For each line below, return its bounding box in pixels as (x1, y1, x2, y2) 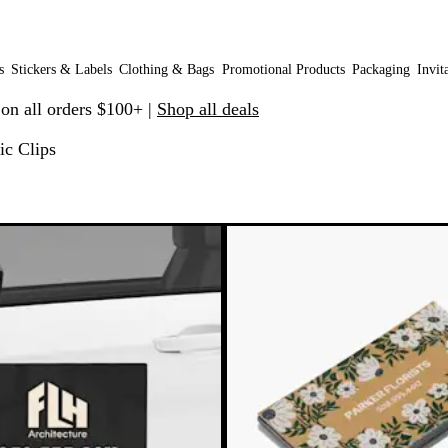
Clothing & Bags (119, 62, 215, 77)
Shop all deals (157, 98, 259, 119)
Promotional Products (221, 62, 345, 77)
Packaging (351, 62, 410, 77)
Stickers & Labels (11, 62, 113, 77)
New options (230, 229, 322, 249)
